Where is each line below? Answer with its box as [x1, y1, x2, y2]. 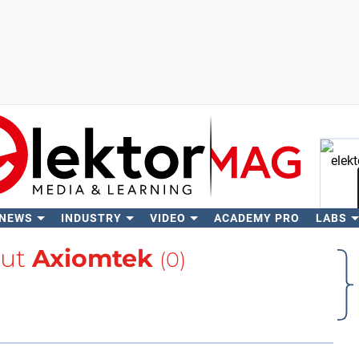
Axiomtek [31, 244, 153, 273]
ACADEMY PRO [213, 212, 300, 224]
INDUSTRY [60, 212, 122, 224]
